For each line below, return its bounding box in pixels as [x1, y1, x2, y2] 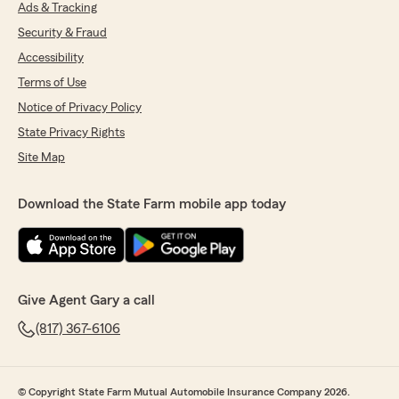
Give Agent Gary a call [18, 293, 155, 308]
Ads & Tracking [18, 2, 97, 15]
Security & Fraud [18, 27, 107, 40]
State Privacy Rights [18, 126, 125, 140]
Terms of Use [18, 77, 86, 90]
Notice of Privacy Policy [18, 102, 142, 115]
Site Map [18, 151, 65, 165]
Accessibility [18, 52, 84, 65]
